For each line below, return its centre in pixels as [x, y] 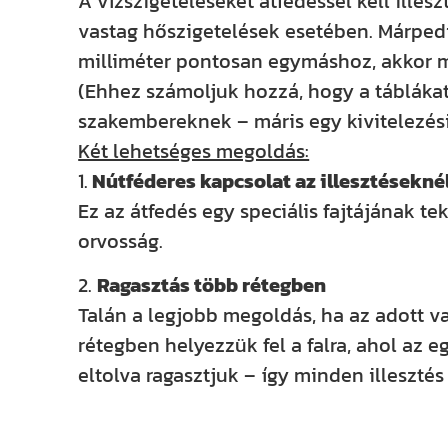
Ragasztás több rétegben [212, 285]
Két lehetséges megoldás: [194, 151]
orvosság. [121, 241]
